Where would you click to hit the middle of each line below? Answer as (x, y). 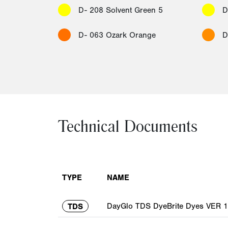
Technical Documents (128, 129)
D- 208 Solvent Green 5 (121, 10)
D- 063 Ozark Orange (117, 35)
